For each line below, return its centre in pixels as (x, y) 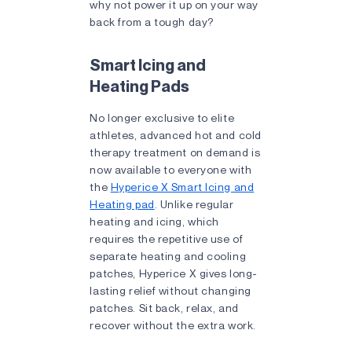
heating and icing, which (154, 221)
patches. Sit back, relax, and (164, 308)
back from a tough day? (153, 22)
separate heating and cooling (168, 256)
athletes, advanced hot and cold (176, 135)
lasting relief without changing (170, 290)
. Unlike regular (194, 204)
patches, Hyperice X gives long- (174, 273)
